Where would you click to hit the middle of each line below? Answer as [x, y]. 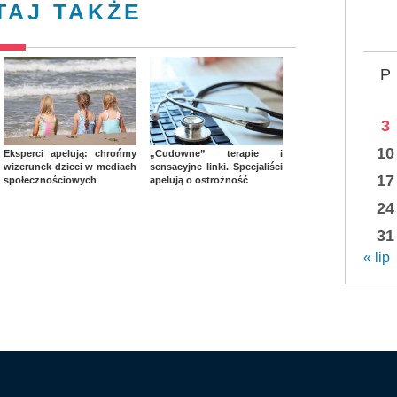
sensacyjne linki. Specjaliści [216, 166]
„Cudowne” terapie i [216, 153]
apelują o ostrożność [199, 179]
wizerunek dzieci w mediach [70, 166]
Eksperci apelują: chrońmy [70, 153]
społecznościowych [50, 179]
